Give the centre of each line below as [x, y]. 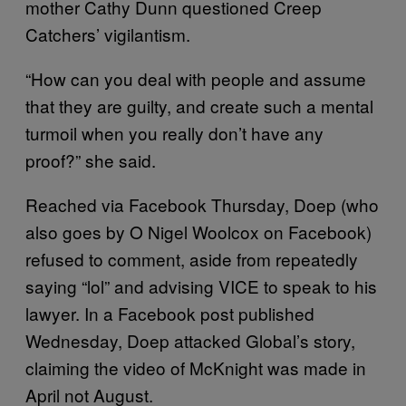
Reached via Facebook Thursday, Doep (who [202, 204]
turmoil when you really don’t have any [174, 132]
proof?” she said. [91, 159]
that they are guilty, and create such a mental [199, 105]
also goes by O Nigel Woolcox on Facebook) [198, 231]
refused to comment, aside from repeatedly [192, 258]
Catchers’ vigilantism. [108, 34]
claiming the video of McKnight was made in [196, 367]
